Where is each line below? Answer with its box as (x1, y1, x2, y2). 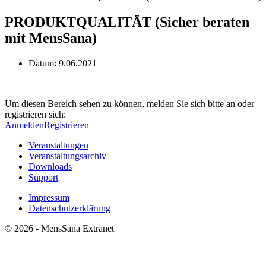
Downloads (28, 161, 72, 172)
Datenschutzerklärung (28, 202, 110, 213)
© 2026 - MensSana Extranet (5, 223, 114, 233)
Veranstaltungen (28, 140, 88, 150)
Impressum (28, 192, 69, 202)
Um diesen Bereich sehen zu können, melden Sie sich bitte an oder (5, 98, 254, 109)
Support (28, 172, 58, 182)
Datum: (28, 58, 59, 68)
